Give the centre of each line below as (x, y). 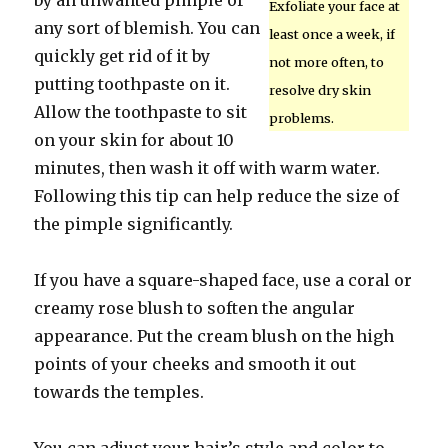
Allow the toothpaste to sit (141, 112)
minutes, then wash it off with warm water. (207, 168)
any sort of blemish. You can (147, 28)
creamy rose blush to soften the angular (195, 308)
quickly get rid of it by (122, 56)
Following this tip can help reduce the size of (217, 196)
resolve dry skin (319, 90)
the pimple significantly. (134, 224)
